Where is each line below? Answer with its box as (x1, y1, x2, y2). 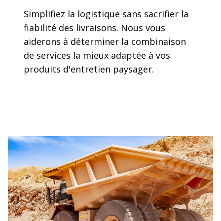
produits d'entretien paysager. (24, 63, 154, 75)
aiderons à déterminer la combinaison (24, 35, 186, 47)
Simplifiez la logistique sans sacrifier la (24, 7, 188, 20)
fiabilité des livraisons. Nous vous (24, 21, 165, 34)
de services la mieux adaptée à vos (24, 49, 170, 61)
